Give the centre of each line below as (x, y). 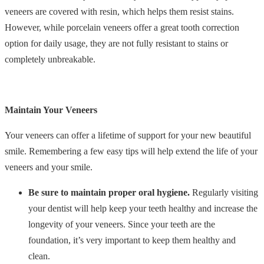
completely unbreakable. (50, 59)
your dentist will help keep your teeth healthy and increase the (143, 208)
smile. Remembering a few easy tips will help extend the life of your (131, 151)
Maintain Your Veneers (51, 110)
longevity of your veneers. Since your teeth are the (122, 224)
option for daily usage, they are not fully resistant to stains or (116, 43)
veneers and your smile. (49, 167)
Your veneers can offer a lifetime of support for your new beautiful (128, 135)
